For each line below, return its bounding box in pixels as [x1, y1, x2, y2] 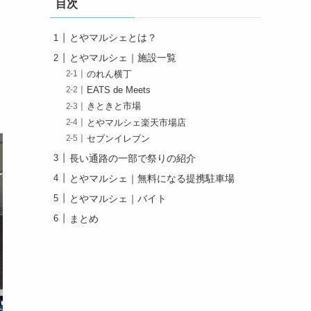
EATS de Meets [87, 85, 151, 96]
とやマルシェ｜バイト [69, 192, 167, 204]
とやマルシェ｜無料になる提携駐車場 [69, 172, 235, 184]
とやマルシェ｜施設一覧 [69, 52, 176, 63]
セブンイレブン [87, 133, 151, 144]
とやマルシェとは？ [69, 32, 157, 43]
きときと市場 [87, 101, 142, 112]
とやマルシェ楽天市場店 [87, 117, 187, 128]
